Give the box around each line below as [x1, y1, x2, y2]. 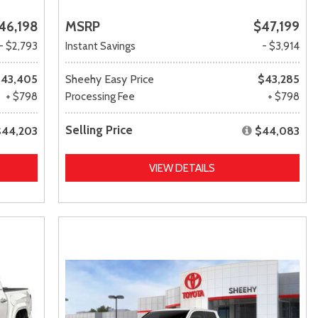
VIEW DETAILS [149, 161, 216, 175]
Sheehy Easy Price [65, 72, 154, 86]
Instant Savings [65, 39, 136, 53]
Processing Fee [65, 89, 135, 103]
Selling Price [65, 122, 133, 137]
